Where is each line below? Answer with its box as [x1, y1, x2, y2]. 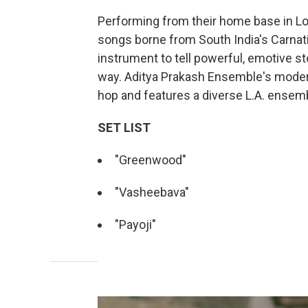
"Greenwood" [115, 153, 186, 168]
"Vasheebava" [115, 185, 189, 200]
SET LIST [98, 120, 151, 135]
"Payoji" [115, 217, 156, 232]
